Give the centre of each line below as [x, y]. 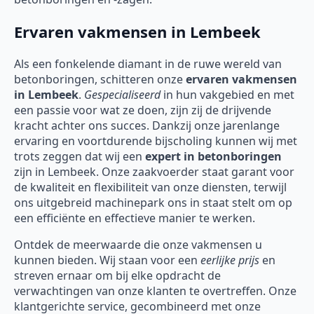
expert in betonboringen [213, 157]
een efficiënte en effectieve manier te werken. [135, 218]
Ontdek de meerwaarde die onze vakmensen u [138, 245]
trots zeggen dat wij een [80, 157]
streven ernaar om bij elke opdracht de [117, 276]
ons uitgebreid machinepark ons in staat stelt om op [153, 203]
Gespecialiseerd [122, 95]
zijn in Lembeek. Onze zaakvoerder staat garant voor [154, 172]
